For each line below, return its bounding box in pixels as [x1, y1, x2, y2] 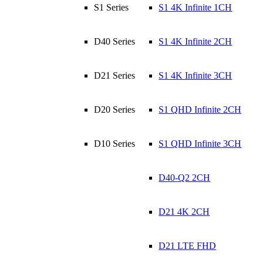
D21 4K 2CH [159, 207, 210, 217]
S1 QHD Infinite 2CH [159, 104, 242, 114]
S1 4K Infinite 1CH [159, 2, 232, 12]
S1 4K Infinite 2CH [159, 36, 232, 46]
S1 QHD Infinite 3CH [159, 139, 242, 149]
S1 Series [94, 2, 129, 12]
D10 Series [94, 139, 136, 149]
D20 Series [94, 104, 136, 114]
